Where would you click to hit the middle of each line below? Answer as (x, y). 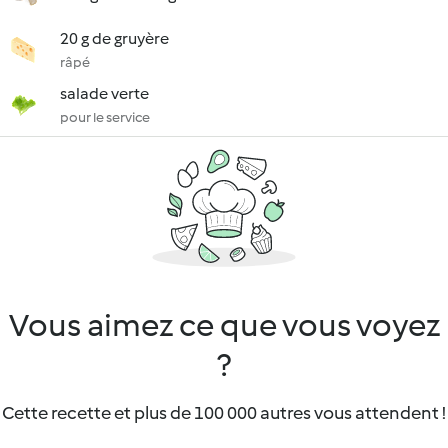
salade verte (104, 93)
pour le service (105, 117)
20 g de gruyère (114, 38)
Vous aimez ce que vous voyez (224, 325)
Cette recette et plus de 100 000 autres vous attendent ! (224, 413)
